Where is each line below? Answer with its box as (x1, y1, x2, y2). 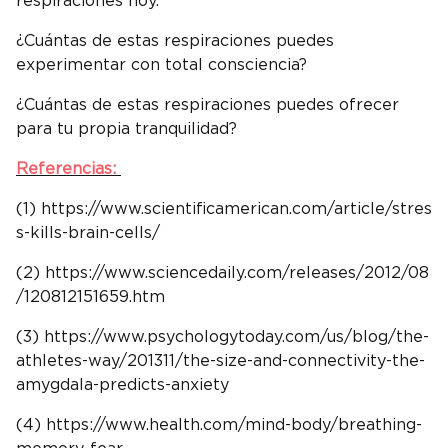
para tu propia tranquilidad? (16, 120, 237, 137)
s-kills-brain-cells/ (16, 224, 160, 241)
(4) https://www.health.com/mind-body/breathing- (16, 416, 422, 433)
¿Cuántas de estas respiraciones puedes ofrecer (16, 96, 399, 113)
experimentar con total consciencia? (16, 56, 312, 73)
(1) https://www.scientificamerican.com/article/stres (16, 200, 432, 217)
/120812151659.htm (16, 288, 165, 305)
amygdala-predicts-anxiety (16, 376, 229, 393)
